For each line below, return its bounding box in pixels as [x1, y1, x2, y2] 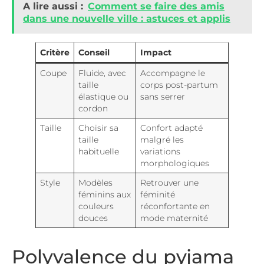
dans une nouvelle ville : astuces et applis [23, 12, 230, 24]
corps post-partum [140, 80, 218, 90]
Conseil [78, 47, 110, 57]
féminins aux [78, 189, 131, 199]
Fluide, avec [78, 68, 126, 78]
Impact [140, 47, 171, 57]
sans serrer [140, 91, 185, 101]
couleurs [78, 201, 114, 211]
